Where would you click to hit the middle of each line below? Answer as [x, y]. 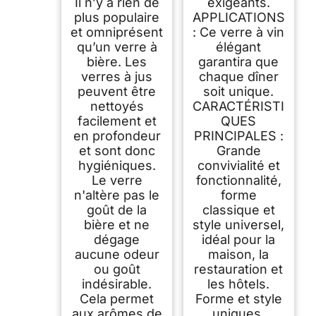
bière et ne [117, 224]
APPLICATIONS [238, 17]
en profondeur [117, 135]
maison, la [239, 254]
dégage [117, 239]
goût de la [117, 209]
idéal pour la [239, 239]
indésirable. [117, 284]
